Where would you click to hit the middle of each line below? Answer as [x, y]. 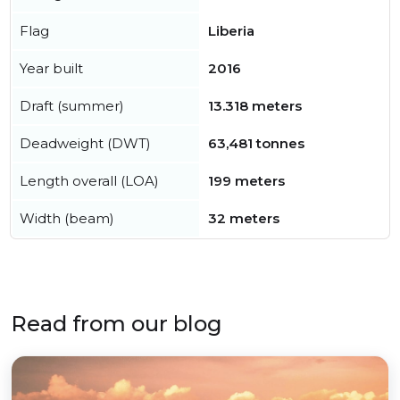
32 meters [244, 219]
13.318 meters [255, 106]
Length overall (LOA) [89, 181]
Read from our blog [117, 324]
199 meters [246, 181]
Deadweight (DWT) [85, 144]
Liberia [231, 31]
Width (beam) [67, 219]
